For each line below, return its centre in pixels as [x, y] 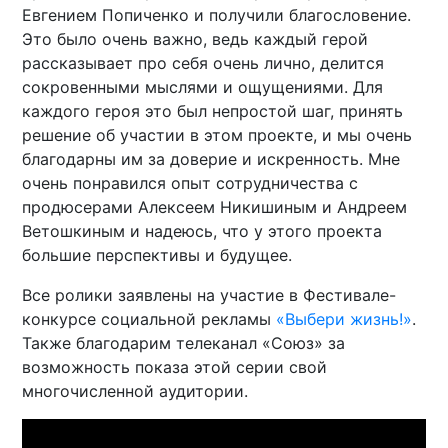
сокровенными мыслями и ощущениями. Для [203, 86]
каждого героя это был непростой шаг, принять [213, 110]
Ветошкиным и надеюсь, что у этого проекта [202, 230]
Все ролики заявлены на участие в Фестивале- [209, 294]
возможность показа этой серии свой [175, 366]
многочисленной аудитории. [135, 390]
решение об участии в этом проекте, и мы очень [217, 134]
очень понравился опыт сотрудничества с [190, 182]
